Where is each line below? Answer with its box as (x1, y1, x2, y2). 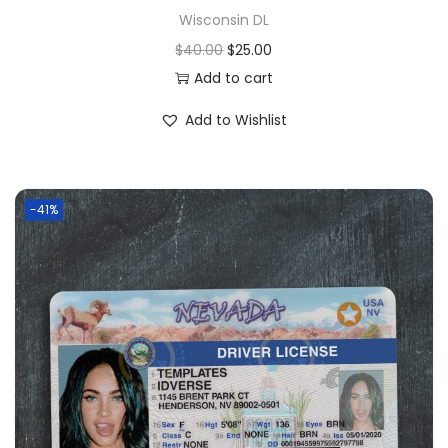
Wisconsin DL (178, 10, 269, 31)
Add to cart (193, 68, 273, 89)
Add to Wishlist (185, 110, 288, 131)
